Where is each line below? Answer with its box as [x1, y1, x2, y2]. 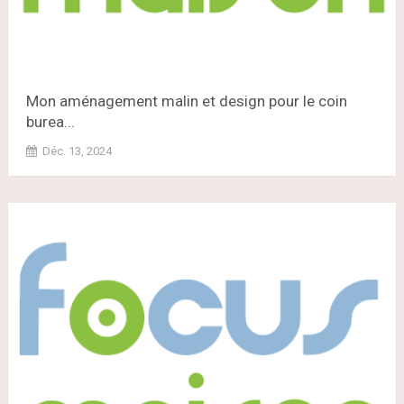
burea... [25, 113, 75, 132]
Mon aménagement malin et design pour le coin [25, 92, 347, 111]
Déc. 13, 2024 [41, 144, 112, 159]
